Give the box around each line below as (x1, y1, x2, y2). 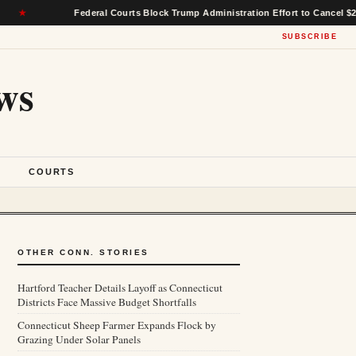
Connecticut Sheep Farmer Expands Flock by (17, 318, 216, 332)
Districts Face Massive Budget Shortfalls (17, 295, 196, 309)
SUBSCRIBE (281, 33, 337, 41)
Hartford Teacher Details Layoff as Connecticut (17, 281, 222, 295)
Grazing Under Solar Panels (17, 332, 141, 346)
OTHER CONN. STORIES (17, 248, 149, 257)
